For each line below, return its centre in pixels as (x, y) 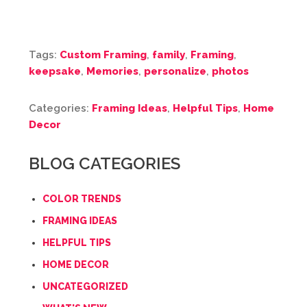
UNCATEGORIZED (85, 286)
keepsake (55, 71)
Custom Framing (103, 54)
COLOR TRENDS (82, 198)
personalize (175, 71)
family (169, 54)
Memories (112, 71)
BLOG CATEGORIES (105, 163)
